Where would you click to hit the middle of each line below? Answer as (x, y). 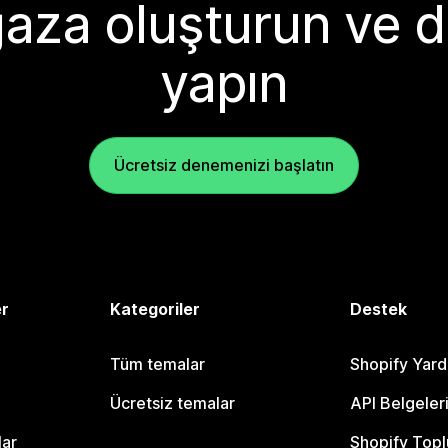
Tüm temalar (158, 364)
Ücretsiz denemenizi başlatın (224, 165)
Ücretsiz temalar (173, 403)
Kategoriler (155, 309)
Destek (378, 309)
